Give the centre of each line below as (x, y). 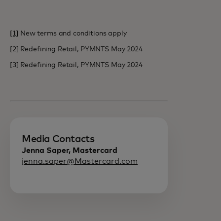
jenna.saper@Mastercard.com (80, 161)
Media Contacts (58, 139)
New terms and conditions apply (73, 34)
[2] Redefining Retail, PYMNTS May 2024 (76, 49)
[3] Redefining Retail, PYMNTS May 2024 (76, 65)
